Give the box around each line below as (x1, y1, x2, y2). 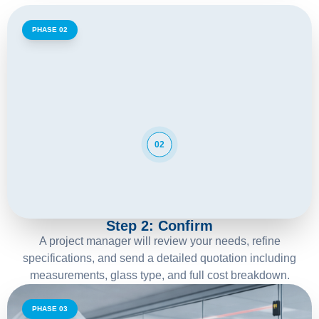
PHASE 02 (32, 25, 68, 33)
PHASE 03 (32, 304, 68, 313)
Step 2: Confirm (106, 217, 213, 234)
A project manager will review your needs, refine (38, 234, 281, 247)
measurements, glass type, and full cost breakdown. (29, 268, 290, 281)
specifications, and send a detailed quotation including (23, 251, 296, 264)
